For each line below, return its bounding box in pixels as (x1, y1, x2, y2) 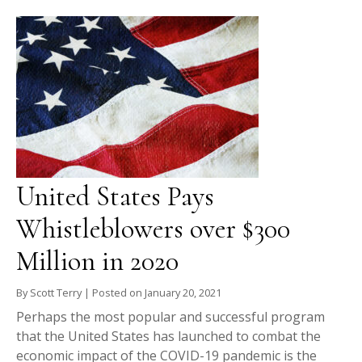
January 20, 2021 (145, 285, 221, 301)
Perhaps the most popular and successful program (16, 308, 325, 326)
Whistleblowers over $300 (16, 213, 290, 246)
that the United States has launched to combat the (16, 327, 321, 346)
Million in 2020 (16, 245, 179, 279)
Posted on (92, 285, 145, 301)
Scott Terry (30, 285, 82, 301)
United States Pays (16, 180, 214, 214)
